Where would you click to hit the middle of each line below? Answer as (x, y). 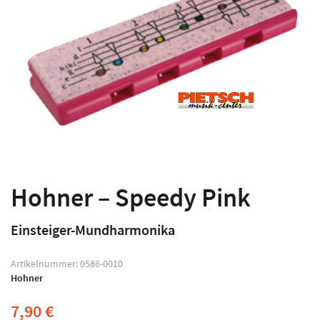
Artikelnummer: (45, 263)
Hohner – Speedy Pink (131, 197)
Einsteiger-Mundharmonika (93, 229)
